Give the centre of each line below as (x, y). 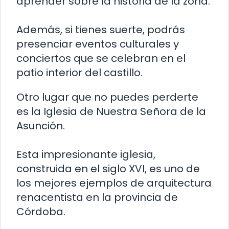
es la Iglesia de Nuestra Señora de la (111, 112)
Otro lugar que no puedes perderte (107, 97)
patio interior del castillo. (79, 73)
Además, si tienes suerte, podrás (101, 30)
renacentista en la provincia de (97, 198)
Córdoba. (41, 212)
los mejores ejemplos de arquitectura (114, 183)
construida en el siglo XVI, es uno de (108, 169)
